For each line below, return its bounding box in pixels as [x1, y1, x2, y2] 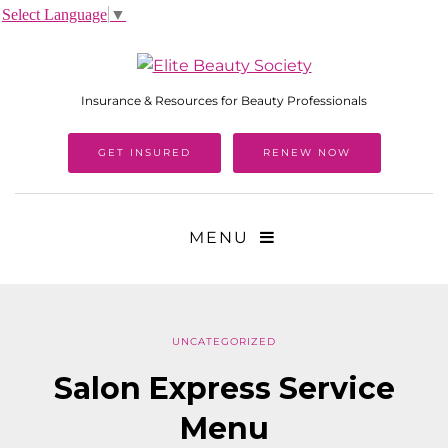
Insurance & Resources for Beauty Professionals [81, 93, 367, 109]
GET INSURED [97, 146, 191, 160]
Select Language [2, 5, 107, 23]
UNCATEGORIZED [172, 335, 276, 349]
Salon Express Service [53, 370, 395, 408]
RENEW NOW [262, 146, 351, 160]
